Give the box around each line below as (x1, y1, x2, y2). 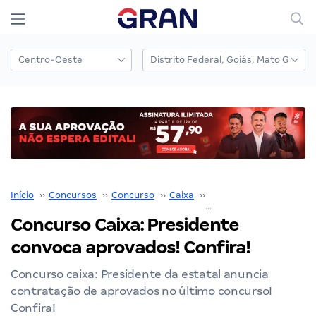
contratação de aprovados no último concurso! (11, 284, 273, 298)
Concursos (49, 189, 97, 200)
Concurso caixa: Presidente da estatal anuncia (11, 267, 269, 281)
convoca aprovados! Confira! (11, 236, 250, 257)
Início (11, 189, 34, 200)
